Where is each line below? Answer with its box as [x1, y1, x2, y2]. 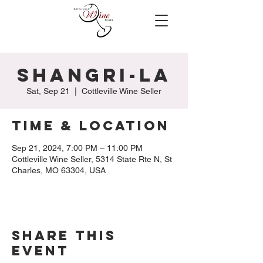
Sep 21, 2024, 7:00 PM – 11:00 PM [12, 143, 143, 153]
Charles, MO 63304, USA [12, 166, 106, 175]
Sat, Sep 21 [26, 86, 70, 96]
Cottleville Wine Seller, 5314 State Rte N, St [12, 154, 172, 164]
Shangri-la [16, 63, 171, 87]
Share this [12, 227, 116, 244]
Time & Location [12, 117, 170, 134]
